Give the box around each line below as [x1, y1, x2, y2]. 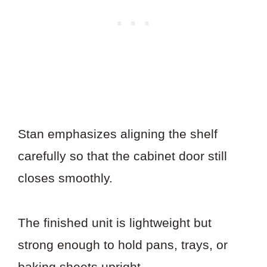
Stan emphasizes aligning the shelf [18, 127, 218, 141]
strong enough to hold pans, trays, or [18, 238, 228, 252]
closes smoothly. [18, 171, 113, 185]
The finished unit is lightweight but [18, 216, 212, 230]
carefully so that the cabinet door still [18, 149, 227, 163]
